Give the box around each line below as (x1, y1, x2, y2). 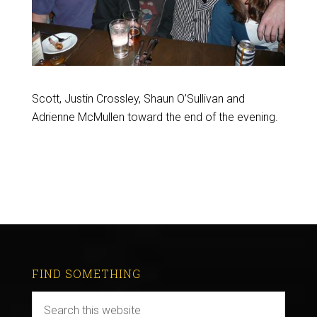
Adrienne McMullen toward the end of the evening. (31, 110, 278, 124)
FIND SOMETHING (31, 265, 141, 281)
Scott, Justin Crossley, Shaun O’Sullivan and (31, 91, 245, 105)
